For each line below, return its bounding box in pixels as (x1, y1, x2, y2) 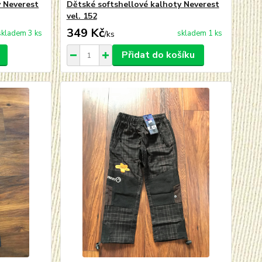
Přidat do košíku (121, 49, 195, 61)
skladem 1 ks (177, 28, 222, 39)
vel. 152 (66, 11, 97, 22)
